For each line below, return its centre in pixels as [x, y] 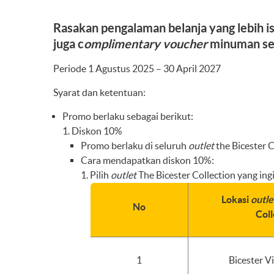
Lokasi [236, 199]
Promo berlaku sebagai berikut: [128, 116]
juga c [68, 44]
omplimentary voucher [146, 44]
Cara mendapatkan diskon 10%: [147, 160]
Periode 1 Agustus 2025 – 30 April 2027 [137, 68]
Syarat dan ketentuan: [99, 92]
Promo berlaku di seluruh [135, 146]
